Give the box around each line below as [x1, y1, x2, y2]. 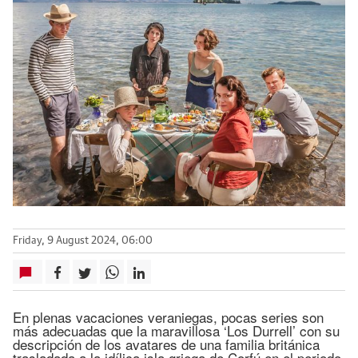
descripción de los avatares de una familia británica [13, 334, 320, 355]
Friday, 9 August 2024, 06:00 [13, 236, 153, 247]
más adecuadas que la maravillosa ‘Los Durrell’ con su [13, 320, 340, 341]
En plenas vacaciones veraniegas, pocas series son [13, 307, 324, 328]
